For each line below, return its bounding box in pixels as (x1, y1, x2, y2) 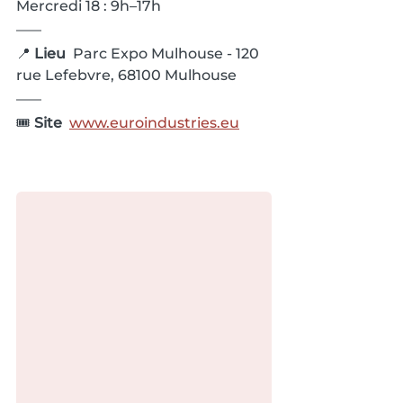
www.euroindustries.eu (69, 114, 239, 132)
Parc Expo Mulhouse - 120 (73, 45, 263, 63)
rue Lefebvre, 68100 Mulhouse (16, 67, 237, 85)
